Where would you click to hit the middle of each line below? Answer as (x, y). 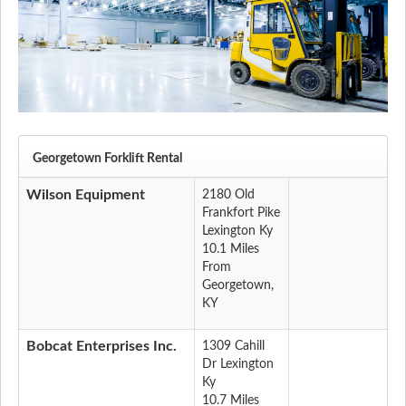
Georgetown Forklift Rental (107, 159)
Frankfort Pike (241, 213)
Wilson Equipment (86, 195)
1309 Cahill (233, 347)
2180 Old (228, 195)
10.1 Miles (231, 250)
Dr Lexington (238, 365)
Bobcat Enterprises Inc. (101, 347)
